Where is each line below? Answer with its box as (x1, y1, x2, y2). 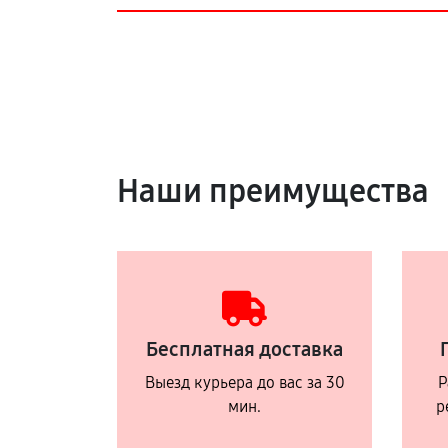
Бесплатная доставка (146, 337, 343, 362)
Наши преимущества (117, 172, 429, 212)
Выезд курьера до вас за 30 (144, 373, 345, 393)
